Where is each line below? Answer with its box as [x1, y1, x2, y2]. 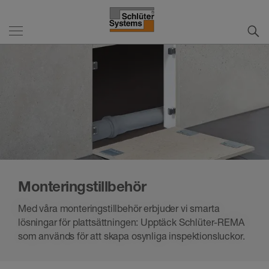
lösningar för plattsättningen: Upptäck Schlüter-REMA [18, 216, 244, 229]
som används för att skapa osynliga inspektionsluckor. [18, 230, 245, 243]
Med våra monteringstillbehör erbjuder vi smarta [18, 202, 220, 215]
